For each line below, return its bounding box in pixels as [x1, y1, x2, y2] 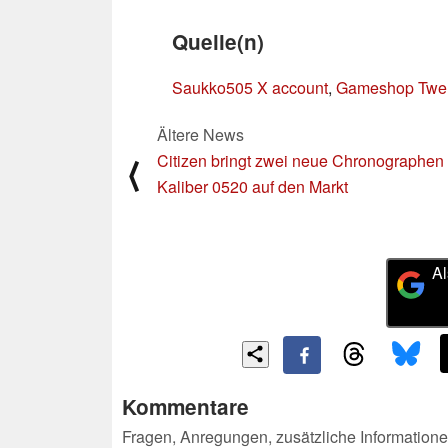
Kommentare [122, 392, 249, 422]
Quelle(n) [172, 26, 264, 56]
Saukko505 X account [172, 75, 328, 99]
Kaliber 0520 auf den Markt [157, 174, 348, 198]
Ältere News [157, 122, 244, 146]
